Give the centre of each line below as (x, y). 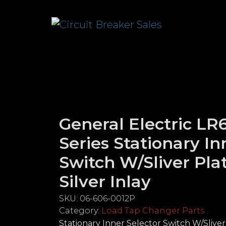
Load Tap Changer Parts (153, 211)
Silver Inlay (105, 181)
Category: (80, 211)
